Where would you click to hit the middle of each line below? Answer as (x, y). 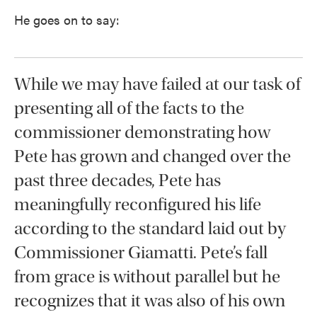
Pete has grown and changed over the (152, 157)
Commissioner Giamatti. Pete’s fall (141, 253)
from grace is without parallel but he (147, 277)
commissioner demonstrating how (142, 133)
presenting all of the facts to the (129, 109)
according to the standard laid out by (150, 229)
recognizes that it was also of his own (150, 301)
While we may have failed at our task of (157, 85)
